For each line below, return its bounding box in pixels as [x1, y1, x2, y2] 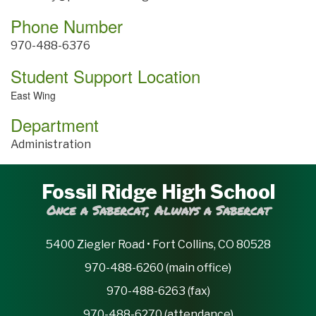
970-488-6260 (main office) [85, 261, 231, 275]
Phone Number [11, 13, 123, 39]
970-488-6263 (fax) [106, 284, 210, 298]
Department [11, 112, 99, 138]
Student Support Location [11, 63, 200, 89]
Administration [11, 138, 91, 152]
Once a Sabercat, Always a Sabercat [46, 201, 270, 220]
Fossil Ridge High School [41, 180, 275, 205]
